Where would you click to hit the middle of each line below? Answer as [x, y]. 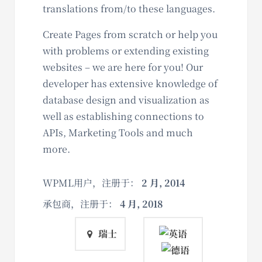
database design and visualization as [126, 99]
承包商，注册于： [81, 204]
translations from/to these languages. [129, 8]
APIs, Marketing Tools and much [118, 132]
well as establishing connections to [123, 116]
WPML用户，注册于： [92, 182]
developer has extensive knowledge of [130, 83]
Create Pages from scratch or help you [130, 34]
